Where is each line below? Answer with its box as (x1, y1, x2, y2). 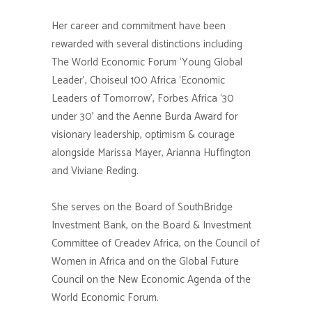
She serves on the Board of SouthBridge (52, 198, 233, 217)
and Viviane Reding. (52, 162, 139, 180)
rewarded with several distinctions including (52, 36, 242, 54)
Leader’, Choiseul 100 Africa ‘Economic (52, 72, 225, 90)
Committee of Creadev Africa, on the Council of (52, 235, 260, 253)
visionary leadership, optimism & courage (52, 126, 235, 144)
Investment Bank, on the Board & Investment (52, 217, 251, 235)
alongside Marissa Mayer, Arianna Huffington (52, 144, 251, 162)
